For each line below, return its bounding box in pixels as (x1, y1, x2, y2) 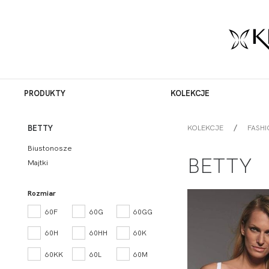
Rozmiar (28, 188, 56, 198)
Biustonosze (28, 143, 73, 153)
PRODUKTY (23, 88, 65, 98)
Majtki (28, 157, 49, 168)
